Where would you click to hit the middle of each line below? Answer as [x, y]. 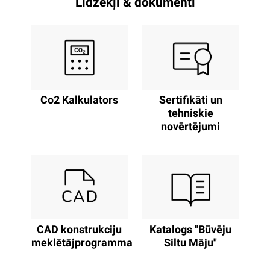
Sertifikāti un [190, 101]
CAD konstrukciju [80, 230]
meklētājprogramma [82, 243]
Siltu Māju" [191, 243]
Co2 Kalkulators [80, 101]
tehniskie [190, 114]
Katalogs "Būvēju [191, 230]
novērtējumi [191, 127]
